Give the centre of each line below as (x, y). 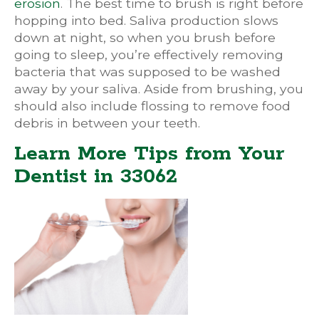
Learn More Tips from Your (149, 154)
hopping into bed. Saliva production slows (146, 20)
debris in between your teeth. (107, 123)
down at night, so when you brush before (145, 37)
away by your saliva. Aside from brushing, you (159, 89)
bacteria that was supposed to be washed (147, 72)
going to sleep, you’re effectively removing (149, 54)
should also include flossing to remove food (152, 106)
